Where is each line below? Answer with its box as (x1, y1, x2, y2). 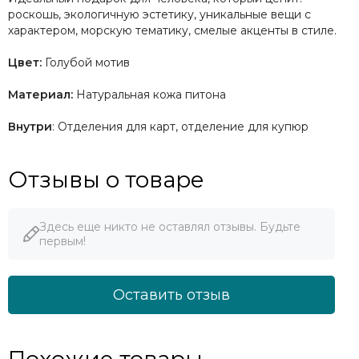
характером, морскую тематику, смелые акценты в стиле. (8, 22, 337, 38)
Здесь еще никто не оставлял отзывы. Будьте (39, 219, 301, 234)
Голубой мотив (42, 54, 130, 70)
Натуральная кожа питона (73, 87, 226, 102)
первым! (39, 233, 86, 248)
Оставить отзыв (113, 285, 230, 304)
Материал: (8, 87, 73, 102)
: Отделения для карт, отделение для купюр (52, 119, 309, 134)
